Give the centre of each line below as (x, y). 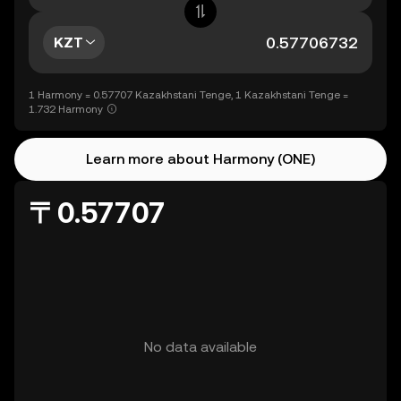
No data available (200, 347)
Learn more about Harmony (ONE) (200, 159)
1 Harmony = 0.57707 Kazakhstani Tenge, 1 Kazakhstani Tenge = (188, 95)
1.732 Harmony (66, 109)
